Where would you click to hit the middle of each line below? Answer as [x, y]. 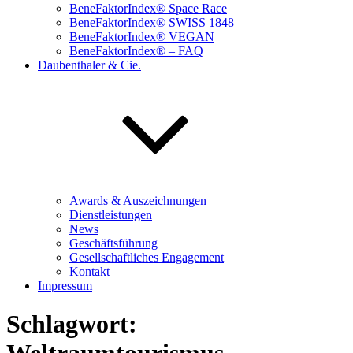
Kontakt [89, 271]
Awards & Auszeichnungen [138, 201]
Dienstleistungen [111, 215]
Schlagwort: [72, 324]
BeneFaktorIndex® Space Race [148, 8]
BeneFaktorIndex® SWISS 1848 [152, 22]
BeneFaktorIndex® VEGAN [142, 37]
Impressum [65, 286]
